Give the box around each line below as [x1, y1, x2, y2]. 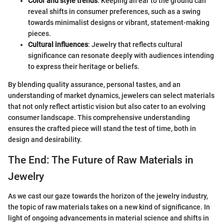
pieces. [28, 29, 51, 38]
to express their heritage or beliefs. [28, 62, 139, 71]
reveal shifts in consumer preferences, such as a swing [28, 7, 200, 16]
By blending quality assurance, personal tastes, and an [8, 80, 180, 89]
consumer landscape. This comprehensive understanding [8, 113, 190, 122]
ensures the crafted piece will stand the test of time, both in [8, 124, 196, 133]
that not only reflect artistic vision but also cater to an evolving [8, 102, 205, 111]
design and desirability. [8, 135, 82, 144]
